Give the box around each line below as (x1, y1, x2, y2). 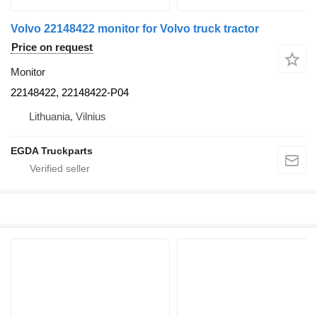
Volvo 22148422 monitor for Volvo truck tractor (11, 22, 259, 35)
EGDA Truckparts (11, 144, 93, 156)
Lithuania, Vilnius (29, 110, 106, 122)
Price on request (11, 40, 93, 53)
